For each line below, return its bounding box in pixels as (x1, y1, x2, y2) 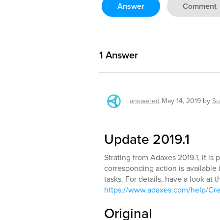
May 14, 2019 (162, 96, 201, 106)
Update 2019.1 (104, 129, 190, 149)
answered (130, 96, 160, 106)
